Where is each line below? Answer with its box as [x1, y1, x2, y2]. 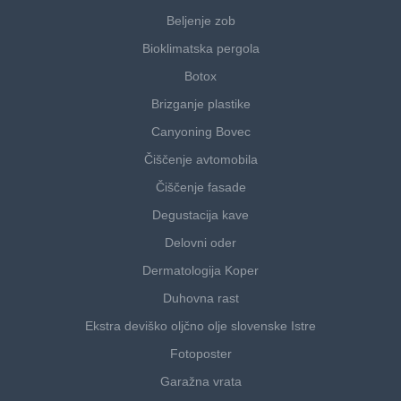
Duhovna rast [162, 291, 239, 306]
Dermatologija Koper [142, 263, 259, 278]
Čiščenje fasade [155, 180, 246, 195]
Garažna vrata [159, 374, 242, 389]
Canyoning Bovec [150, 124, 251, 140]
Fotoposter [169, 346, 232, 362]
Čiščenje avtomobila [143, 152, 258, 167]
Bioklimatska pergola [141, 41, 260, 56]
